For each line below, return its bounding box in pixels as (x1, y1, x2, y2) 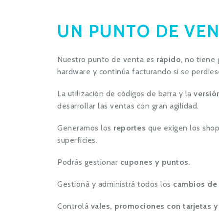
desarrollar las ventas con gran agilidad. (57, 101, 199, 110)
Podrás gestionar (57, 157, 120, 167)
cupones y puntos (120, 157, 189, 167)
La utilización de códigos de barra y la (57, 89, 194, 98)
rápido (154, 55, 181, 64)
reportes (113, 123, 146, 132)
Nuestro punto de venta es (57, 55, 154, 64)
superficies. (57, 135, 97, 145)
